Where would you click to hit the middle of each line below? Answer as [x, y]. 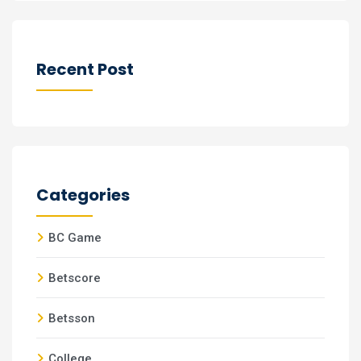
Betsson [72, 318]
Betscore [75, 278]
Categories [83, 195]
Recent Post [85, 69]
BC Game [75, 238]
